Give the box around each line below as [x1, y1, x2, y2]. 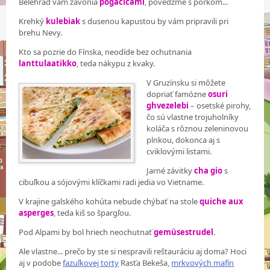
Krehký [19, 16, 46, 27]
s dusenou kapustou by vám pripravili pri [80, 16, 229, 27]
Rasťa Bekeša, [119, 257, 172, 269]
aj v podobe [19, 257, 63, 269]
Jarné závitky [146, 165, 195, 177]
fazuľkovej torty [63, 257, 119, 269]
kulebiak [46, 16, 81, 27]
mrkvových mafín [171, 257, 234, 269]
